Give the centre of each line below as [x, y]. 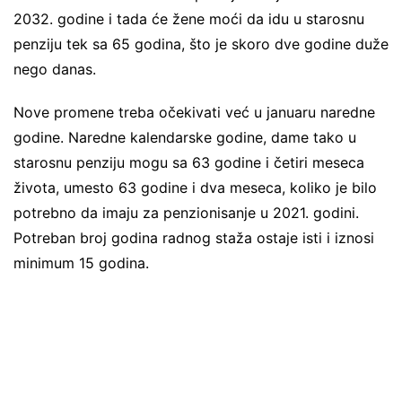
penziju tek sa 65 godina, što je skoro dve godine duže [201, 44]
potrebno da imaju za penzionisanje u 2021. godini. [186, 213]
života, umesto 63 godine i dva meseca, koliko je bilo [195, 188]
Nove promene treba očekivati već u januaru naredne [194, 112]
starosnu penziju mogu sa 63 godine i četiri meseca [189, 162]
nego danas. [55, 69]
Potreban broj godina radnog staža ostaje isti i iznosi [194, 238]
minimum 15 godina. [81, 263]
